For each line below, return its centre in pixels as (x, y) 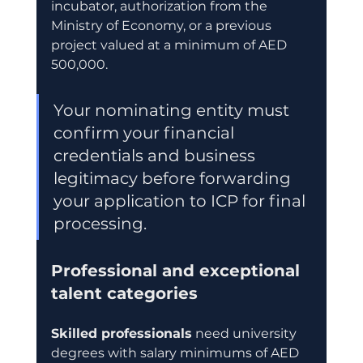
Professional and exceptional (177, 270)
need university (246, 333)
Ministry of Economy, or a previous (162, 25)
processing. (100, 223)
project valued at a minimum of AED (170, 45)
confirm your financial (145, 132)
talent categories (124, 293)
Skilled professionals (121, 333)
